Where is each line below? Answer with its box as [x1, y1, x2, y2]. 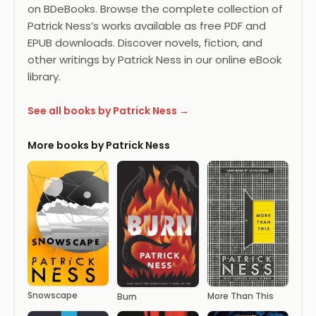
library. [28, 69, 61, 85]
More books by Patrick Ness [28, 138, 170, 153]
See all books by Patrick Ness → [28, 103, 189, 118]
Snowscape [28, 288, 78, 301]
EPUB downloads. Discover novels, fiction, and [28, 35, 262, 51]
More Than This [207, 289, 274, 302]
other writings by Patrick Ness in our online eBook [28, 52, 281, 68]
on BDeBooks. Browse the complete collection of [28, 1, 283, 17]
